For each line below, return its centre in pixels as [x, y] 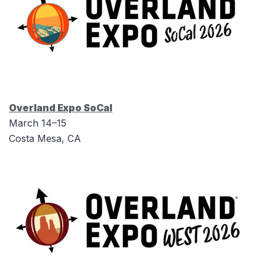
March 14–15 [38, 123]
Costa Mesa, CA [45, 138]
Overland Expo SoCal [61, 107]
